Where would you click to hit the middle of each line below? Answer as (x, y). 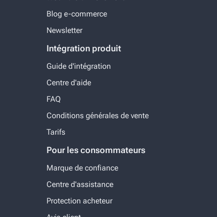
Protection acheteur (79, 201)
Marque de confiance (82, 168)
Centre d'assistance (80, 185)
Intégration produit (84, 48)
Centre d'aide (69, 83)
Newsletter (64, 31)
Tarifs (56, 132)
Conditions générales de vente (98, 116)
